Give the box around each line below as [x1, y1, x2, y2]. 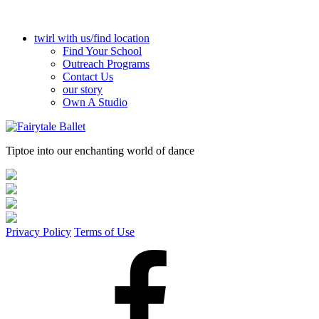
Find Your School [63, 45, 142, 57]
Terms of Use [74, 226, 135, 238]
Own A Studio [63, 96, 127, 108]
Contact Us [63, 70, 113, 83]
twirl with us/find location [34, 32, 150, 44]
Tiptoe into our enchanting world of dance [6, 145, 194, 157]
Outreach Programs [63, 58, 150, 70]
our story [63, 83, 103, 95]
